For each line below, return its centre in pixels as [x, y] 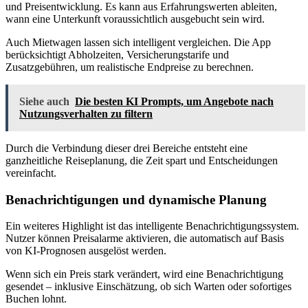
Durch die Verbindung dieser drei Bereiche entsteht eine [126, 148]
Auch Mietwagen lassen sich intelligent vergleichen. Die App [138, 42]
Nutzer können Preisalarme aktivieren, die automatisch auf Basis [145, 239]
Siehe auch [44, 101]
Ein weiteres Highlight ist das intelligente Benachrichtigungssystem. [152, 226]
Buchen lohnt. [36, 299]
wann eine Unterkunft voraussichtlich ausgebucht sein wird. [135, 19]
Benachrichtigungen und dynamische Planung [136, 199]
